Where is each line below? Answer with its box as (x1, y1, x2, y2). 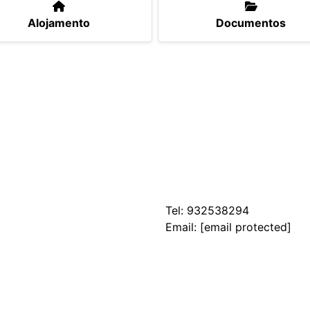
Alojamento (28, 16, 91, 30)
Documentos (216, 16, 286, 30)
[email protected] (200, 220, 291, 235)
